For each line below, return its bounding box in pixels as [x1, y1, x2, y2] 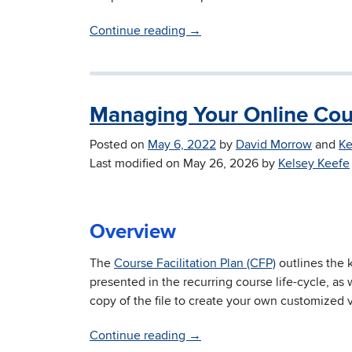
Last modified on [90, 156, 183, 172]
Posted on [90, 137, 148, 153]
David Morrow [236, 137, 312, 153]
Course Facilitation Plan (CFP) [114, 255, 276, 272]
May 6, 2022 [148, 137, 216, 153]
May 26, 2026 [183, 156, 258, 172]
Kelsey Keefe [278, 156, 350, 172]
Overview [90, 219, 176, 245]
